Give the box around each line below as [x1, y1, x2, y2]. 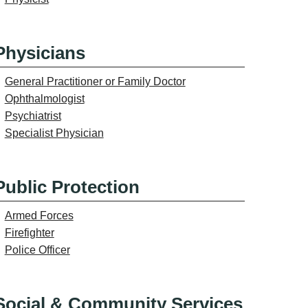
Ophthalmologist [4, 92, 85, 104]
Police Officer [4, 243, 70, 256]
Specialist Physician [4, 126, 104, 139]
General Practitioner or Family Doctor [4, 75, 186, 87]
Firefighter [4, 226, 54, 239]
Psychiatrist [4, 109, 61, 122]
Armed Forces [4, 209, 74, 221]
